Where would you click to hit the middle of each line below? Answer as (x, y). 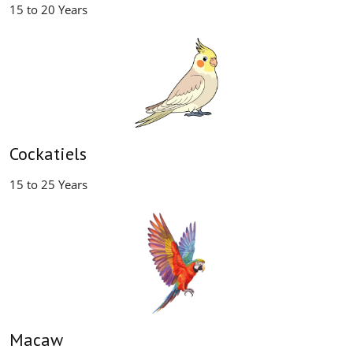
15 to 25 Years (48, 185)
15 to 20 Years (48, 10)
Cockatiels (48, 154)
